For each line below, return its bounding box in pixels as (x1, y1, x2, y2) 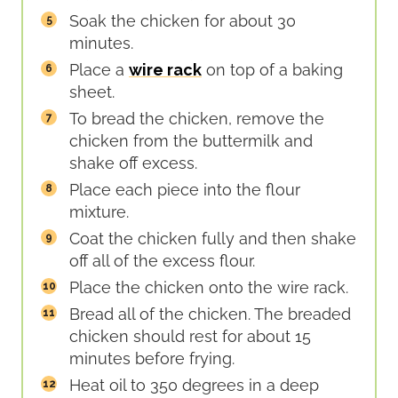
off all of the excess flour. (69, 251, 255, 270)
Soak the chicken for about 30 (69, 11, 296, 30)
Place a (69, 60, 129, 79)
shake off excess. (69, 153, 197, 172)
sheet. (69, 82, 115, 101)
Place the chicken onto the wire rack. (69, 277, 348, 297)
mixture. (69, 202, 129, 221)
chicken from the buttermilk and (69, 131, 313, 150)
